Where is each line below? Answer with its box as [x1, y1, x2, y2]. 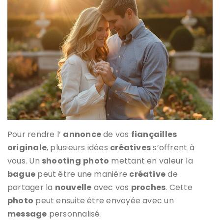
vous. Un [7, 155, 42, 167]
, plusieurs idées [47, 142, 110, 154]
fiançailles [131, 129, 177, 140]
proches [131, 182, 166, 193]
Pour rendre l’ [7, 129, 63, 140]
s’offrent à [151, 142, 194, 154]
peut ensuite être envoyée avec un [33, 195, 174, 207]
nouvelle [55, 182, 92, 193]
